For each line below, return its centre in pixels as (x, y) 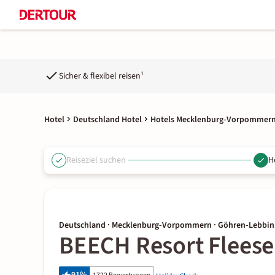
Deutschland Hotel (107, 120)
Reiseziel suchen (96, 160)
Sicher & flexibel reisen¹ (101, 76)
